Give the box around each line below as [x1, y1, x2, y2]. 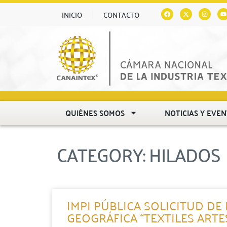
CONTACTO [103, 8, 139, 21]
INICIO [62, 8, 82, 21]
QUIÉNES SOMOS [65, 105, 125, 120]
